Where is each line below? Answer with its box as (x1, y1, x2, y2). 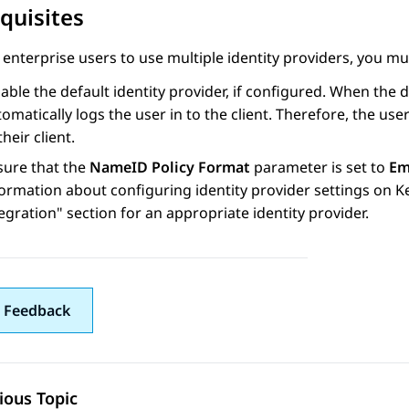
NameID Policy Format (89, 157, 250, 178)
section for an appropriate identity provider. (63, 203, 369, 224)
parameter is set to (250, 157, 389, 178)
